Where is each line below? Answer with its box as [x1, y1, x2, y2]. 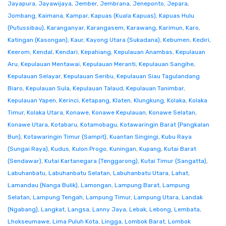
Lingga [101, 218, 122, 225]
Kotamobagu [80, 121, 117, 128]
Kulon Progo [72, 145, 106, 152]
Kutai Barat [164, 145, 196, 152]
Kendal [33, 48, 52, 55]
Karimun [159, 24, 183, 31]
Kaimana [38, 12, 63, 19]
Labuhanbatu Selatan [48, 169, 110, 177]
